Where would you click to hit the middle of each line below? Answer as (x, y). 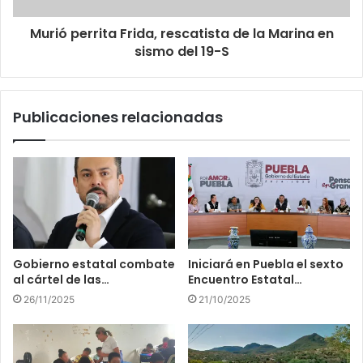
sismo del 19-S (181, 52)
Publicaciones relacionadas (118, 117)
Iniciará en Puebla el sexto (266, 264)
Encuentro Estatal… (245, 279)
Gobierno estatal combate (94, 264)
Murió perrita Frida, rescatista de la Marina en (181, 34)
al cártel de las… (61, 279)
